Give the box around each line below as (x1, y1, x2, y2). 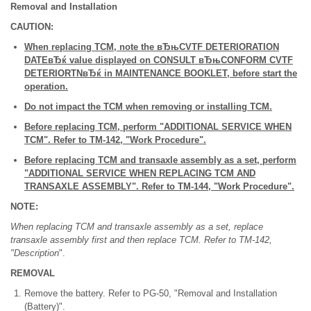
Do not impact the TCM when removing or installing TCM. (24, 101, 272, 112)
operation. (24, 81, 68, 92)
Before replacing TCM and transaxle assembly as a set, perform (24, 154, 296, 165)
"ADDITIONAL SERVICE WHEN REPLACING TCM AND (24, 167, 255, 178)
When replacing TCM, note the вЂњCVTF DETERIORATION (24, 41, 279, 52)
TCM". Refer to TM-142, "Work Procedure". (24, 134, 206, 145)
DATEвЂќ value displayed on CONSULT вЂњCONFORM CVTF (24, 54, 293, 65)
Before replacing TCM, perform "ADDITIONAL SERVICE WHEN (24, 121, 292, 132)
